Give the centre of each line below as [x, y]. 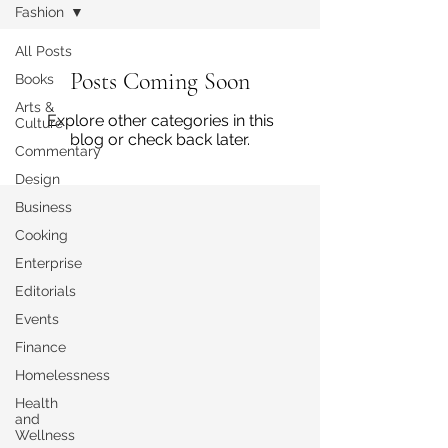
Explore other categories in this [160, 120]
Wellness [45, 435]
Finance [40, 347]
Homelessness [62, 375]
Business [43, 207]
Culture [39, 123]
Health [36, 403]
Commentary [58, 151]
